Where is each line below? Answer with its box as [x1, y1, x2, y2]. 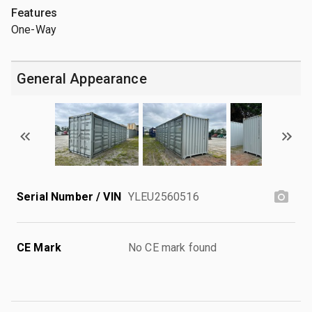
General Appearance [17, 70, 147, 87]
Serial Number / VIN [17, 189, 121, 203]
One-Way [11, 22, 57, 36]
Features [11, 6, 58, 19]
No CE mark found [128, 240, 217, 254]
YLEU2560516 [128, 189, 199, 203]
